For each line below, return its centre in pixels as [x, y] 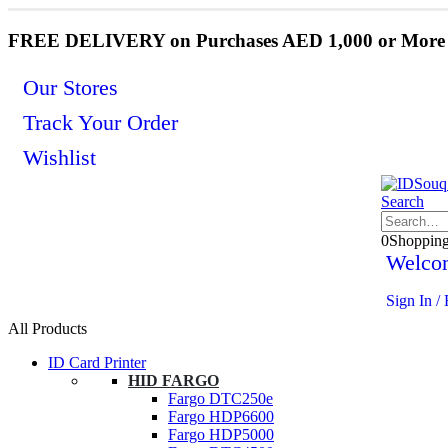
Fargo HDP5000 [221, 435]
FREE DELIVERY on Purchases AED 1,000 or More [226, 40]
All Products [47, 329]
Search [402, 202]
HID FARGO [173, 381]
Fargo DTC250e [220, 399]
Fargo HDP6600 [221, 417]
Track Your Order [100, 122]
